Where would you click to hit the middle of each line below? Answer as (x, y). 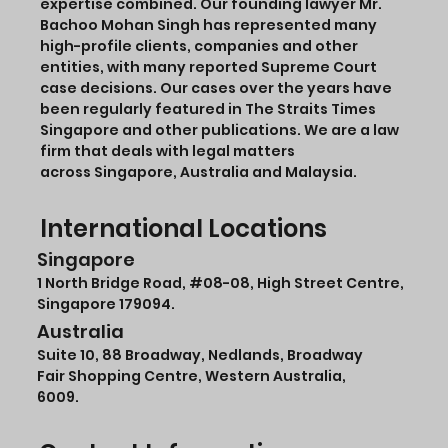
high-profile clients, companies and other (199, 46)
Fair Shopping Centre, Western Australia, (191, 375)
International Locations (183, 229)
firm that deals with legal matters (168, 151)
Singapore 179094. (105, 304)
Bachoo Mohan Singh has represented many (209, 25)
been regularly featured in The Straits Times (208, 109)
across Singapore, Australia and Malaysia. (199, 172)
